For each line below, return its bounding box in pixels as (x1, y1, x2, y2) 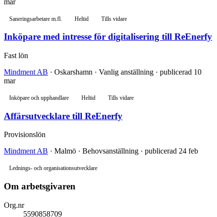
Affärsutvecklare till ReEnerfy (4, 110, 123, 121)
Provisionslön (4, 130, 46, 139)
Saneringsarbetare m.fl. (9, 15, 62, 22)
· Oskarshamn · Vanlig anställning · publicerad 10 (48, 68, 201, 77)
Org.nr (4, 201, 24, 209)
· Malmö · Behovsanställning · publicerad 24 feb (48, 147, 198, 155)
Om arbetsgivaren (4, 181, 76, 192)
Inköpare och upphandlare (9, 95, 69, 101)
